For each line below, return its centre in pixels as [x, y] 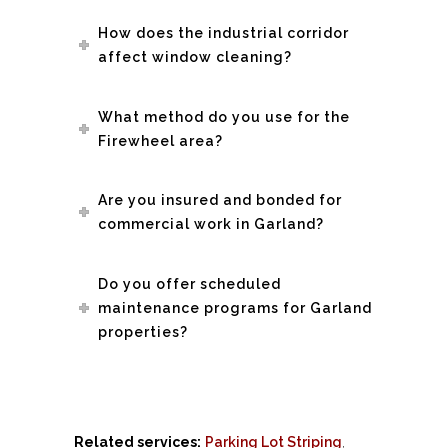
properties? [143, 331]
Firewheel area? [161, 140]
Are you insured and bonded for [220, 200]
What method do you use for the [224, 116]
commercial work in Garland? [211, 224]
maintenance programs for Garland [235, 307]
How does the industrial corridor [224, 32]
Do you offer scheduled [190, 283]
